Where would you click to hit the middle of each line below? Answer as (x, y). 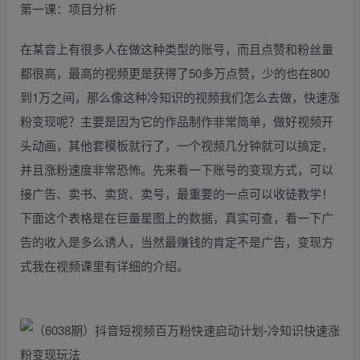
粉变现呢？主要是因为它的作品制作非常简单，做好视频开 (177, 121)
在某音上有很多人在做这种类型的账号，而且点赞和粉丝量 (177, 48)
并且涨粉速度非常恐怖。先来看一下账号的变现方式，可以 (177, 169)
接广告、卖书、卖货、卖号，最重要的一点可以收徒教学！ (177, 193)
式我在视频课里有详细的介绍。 (104, 265)
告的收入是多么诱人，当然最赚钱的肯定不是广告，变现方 (177, 241)
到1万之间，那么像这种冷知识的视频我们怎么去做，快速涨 (180, 96)
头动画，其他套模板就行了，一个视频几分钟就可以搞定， (177, 145)
